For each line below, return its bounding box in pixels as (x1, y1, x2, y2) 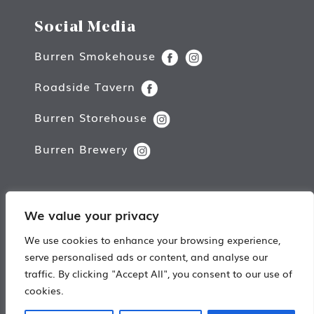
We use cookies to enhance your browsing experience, (25, 233, 280, 247)
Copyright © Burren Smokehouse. (78, 229, 235, 244)
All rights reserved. (113, 243, 201, 258)
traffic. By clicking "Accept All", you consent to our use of (25, 266, 292, 280)
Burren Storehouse (34, 109, 147, 126)
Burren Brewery (34, 139, 128, 157)
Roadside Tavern (34, 77, 135, 95)
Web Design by (62, 276, 137, 291)
